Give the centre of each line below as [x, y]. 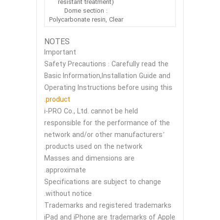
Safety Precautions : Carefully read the [106, 64]
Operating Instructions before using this [108, 88]
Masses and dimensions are [89, 158]
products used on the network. [94, 147]
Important [60, 52]
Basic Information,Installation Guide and [107, 76]
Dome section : [86, 11]
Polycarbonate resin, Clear [86, 20]
